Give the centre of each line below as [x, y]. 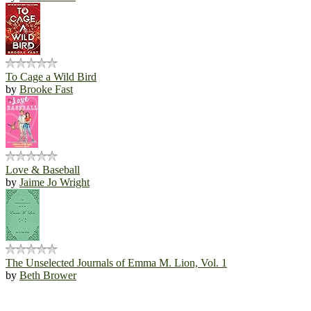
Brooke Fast [46, 89]
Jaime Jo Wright [54, 182]
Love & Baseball [43, 169]
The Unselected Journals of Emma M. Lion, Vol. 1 [116, 262]
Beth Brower [48, 275]
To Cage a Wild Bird [51, 76]
